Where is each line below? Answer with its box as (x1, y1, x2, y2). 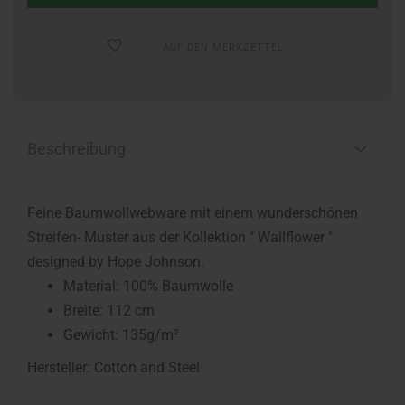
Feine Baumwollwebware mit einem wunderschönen (27, 204, 358, 221)
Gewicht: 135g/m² (63, 326, 179, 344)
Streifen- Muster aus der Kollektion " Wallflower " (27, 229, 333, 246)
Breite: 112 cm (63, 302, 155, 319)
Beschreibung (27, 139, 126, 158)
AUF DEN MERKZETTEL (163, 42, 285, 53)
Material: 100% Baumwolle (63, 278, 233, 295)
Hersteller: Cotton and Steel (27, 359, 200, 376)
